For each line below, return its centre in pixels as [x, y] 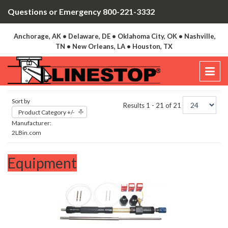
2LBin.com [26, 133]
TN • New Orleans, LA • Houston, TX [114, 46]
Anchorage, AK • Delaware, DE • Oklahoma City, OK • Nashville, [115, 36]
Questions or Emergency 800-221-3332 [81, 11]
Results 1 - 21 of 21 [153, 106]
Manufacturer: [32, 123]
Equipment [42, 163]
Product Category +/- [46, 112]
